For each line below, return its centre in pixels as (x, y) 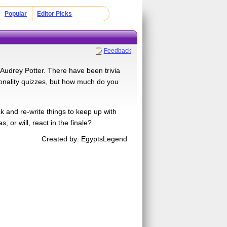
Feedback (117, 50)
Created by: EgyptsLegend (85, 139)
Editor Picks (55, 14)
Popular (15, 14)
